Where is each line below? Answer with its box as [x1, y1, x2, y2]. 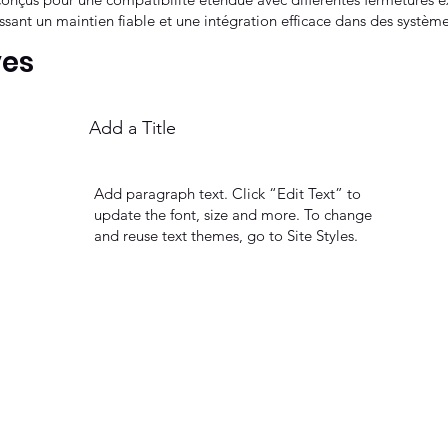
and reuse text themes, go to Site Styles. [93, 225, 358, 245]
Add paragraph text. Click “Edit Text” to [93, 183, 361, 203]
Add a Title [89, 116, 176, 139]
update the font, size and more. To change [93, 204, 372, 224]
